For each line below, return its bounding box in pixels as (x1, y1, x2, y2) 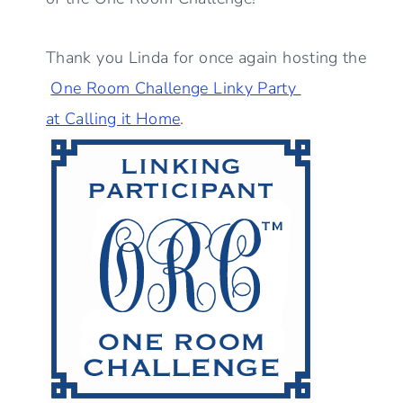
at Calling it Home (46, 108, 181, 130)
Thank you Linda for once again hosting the (46, 47, 367, 69)
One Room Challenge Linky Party (50, 77, 301, 100)
